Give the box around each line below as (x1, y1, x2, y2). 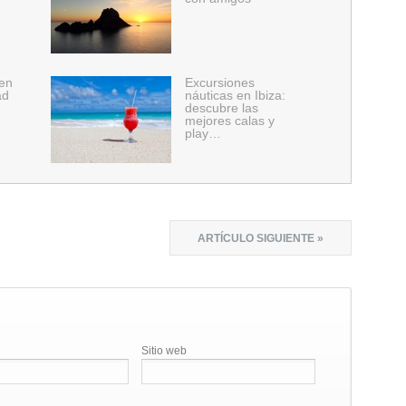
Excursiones (184, 74, 255, 90)
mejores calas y (184, 112, 275, 128)
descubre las (184, 100, 258, 115)
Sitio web (140, 343, 187, 357)
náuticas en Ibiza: (184, 87, 285, 102)
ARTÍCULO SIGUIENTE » (198, 232, 324, 245)
